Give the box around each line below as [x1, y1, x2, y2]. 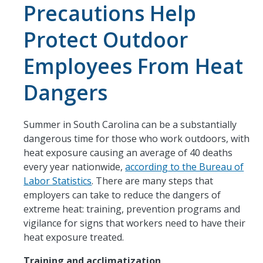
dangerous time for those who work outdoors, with [23, 131, 250, 145]
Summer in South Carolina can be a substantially [23, 117, 237, 131]
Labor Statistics [23, 174, 92, 187]
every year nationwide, [23, 160, 126, 173]
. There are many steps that [92, 174, 214, 187]
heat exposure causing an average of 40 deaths [23, 146, 233, 159]
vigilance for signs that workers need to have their [23, 216, 246, 230]
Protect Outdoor [23, 25, 188, 53]
